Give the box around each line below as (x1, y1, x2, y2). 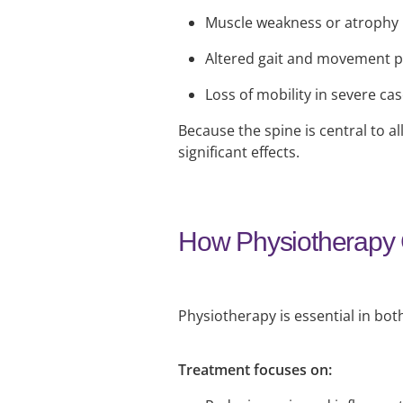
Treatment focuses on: (178, 360, 332, 381)
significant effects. (178, 142, 300, 163)
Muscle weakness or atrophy (205, 13, 399, 33)
